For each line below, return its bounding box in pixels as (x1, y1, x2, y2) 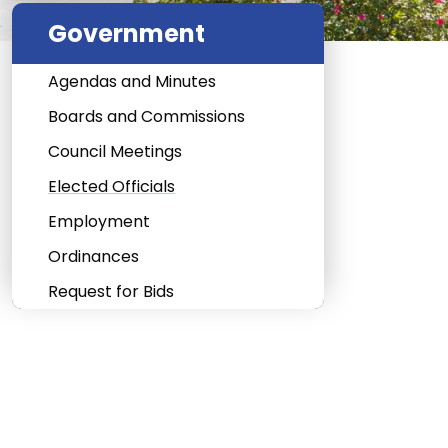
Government (48, 17, 205, 51)
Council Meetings (48, 140, 182, 164)
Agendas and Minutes (48, 70, 216, 94)
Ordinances (48, 245, 139, 269)
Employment (48, 210, 150, 234)
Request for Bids (48, 280, 174, 304)
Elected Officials (48, 175, 175, 199)
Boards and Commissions (48, 105, 245, 129)
